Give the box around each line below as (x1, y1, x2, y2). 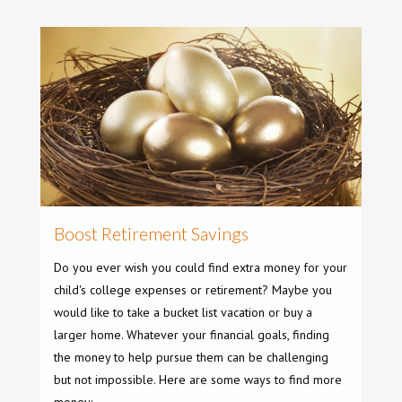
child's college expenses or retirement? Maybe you (54, 282, 332, 298)
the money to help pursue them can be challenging (54, 349, 328, 365)
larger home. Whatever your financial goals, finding (54, 327, 329, 343)
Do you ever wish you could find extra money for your (54, 259, 347, 275)
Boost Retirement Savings (54, 223, 249, 244)
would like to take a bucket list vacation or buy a (54, 304, 312, 320)
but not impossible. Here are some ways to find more (54, 371, 342, 388)
